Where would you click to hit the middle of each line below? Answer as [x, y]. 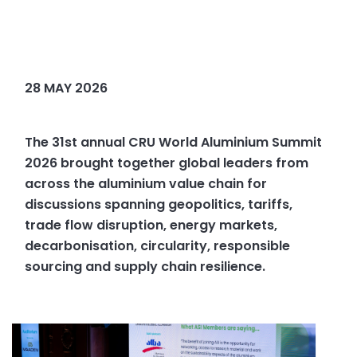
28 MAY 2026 [67, 88]
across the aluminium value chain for [146, 183]
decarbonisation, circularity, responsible [158, 245]
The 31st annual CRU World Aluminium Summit [174, 142]
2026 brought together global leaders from [167, 163]
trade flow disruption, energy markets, [151, 225]
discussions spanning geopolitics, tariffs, [159, 204]
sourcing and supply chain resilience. [145, 266]
